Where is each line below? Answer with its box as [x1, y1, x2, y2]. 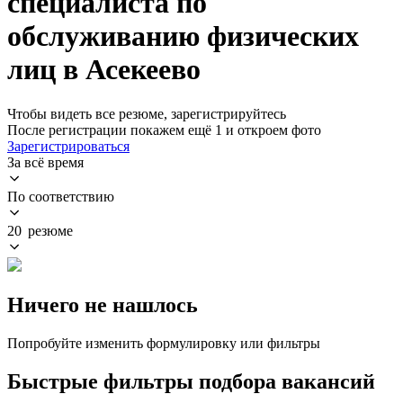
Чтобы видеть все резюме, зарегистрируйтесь [7, 105, 286, 121]
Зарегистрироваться [7, 138, 130, 154]
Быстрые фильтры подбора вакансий [7, 369, 375, 393]
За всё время [7, 154, 84, 170]
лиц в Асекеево [7, 53, 201, 86]
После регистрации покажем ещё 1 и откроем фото [7, 121, 321, 138]
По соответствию [7, 188, 114, 204]
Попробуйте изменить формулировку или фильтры [7, 335, 320, 351]
